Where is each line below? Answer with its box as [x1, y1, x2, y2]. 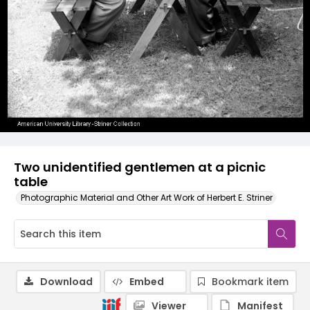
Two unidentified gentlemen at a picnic [14, 158, 266, 176]
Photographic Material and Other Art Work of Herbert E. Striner [21, 192, 273, 203]
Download [40, 275, 93, 289]
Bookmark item [212, 275, 289, 289]
